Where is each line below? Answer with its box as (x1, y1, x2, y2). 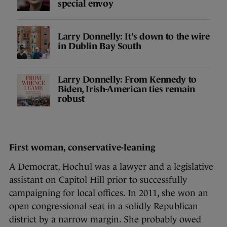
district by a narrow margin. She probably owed (9, 214, 201, 225)
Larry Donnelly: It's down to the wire (58, 31, 210, 42)
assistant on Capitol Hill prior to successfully (9, 175, 187, 185)
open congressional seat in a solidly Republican (9, 201, 198, 212)
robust (58, 93, 85, 104)
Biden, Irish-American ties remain (58, 84, 196, 94)
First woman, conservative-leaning (9, 142, 156, 153)
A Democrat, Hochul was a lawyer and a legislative (9, 162, 213, 172)
